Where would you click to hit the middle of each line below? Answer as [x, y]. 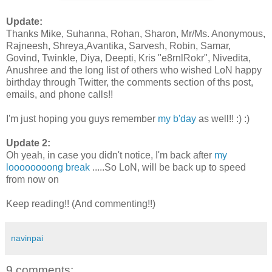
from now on [32, 179]
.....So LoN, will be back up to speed [168, 167]
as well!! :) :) [223, 118]
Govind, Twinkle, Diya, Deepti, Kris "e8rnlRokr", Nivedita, [128, 58]
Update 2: [28, 143]
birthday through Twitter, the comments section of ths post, [130, 82]
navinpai [27, 238]
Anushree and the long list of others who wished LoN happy [134, 70]
